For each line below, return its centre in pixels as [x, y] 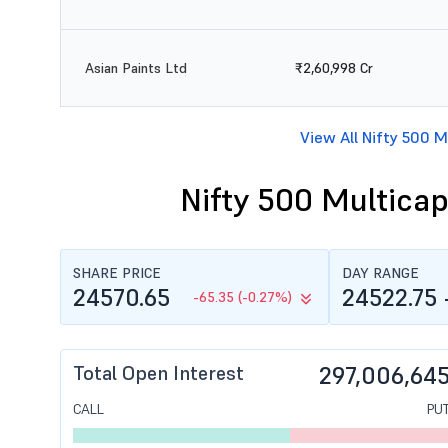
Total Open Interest [158, 373]
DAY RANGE [380, 273]
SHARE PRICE [117, 273]
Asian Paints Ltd [136, 68]
